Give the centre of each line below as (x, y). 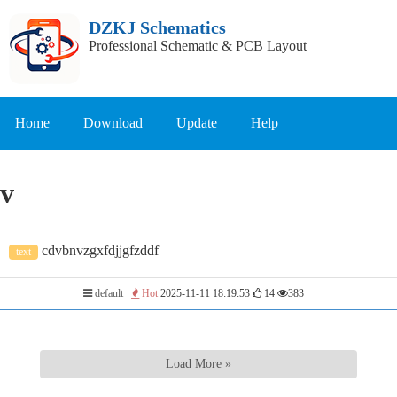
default (108, 293)
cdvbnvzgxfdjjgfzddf (98, 250)
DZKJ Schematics (157, 27)
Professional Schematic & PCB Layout (198, 46)
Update (197, 123)
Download (113, 123)
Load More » (198, 363)
